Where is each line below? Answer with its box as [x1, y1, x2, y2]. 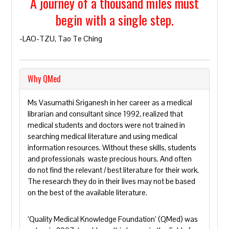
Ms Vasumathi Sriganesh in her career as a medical [28, 98, 193, 107]
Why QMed [28, 73, 61, 85]
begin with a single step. [55, 10, 174, 30]
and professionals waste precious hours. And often [28, 154, 192, 164]
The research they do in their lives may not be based [28, 176, 196, 186]
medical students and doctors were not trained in [28, 120, 186, 130]
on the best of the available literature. [28, 188, 148, 197]
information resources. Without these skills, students [28, 143, 197, 152]
